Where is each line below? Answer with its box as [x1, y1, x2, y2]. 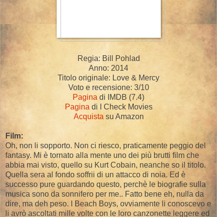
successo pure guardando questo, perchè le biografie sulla [5, 180, 206, 188]
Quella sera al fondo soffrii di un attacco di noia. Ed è [5, 170, 186, 179]
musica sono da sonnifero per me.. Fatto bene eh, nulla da [5, 189, 204, 198]
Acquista [73, 112, 104, 121]
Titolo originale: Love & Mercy [58, 73, 159, 82]
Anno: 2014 [89, 63, 128, 72]
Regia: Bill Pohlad [77, 54, 140, 62]
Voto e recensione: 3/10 [68, 83, 149, 92]
